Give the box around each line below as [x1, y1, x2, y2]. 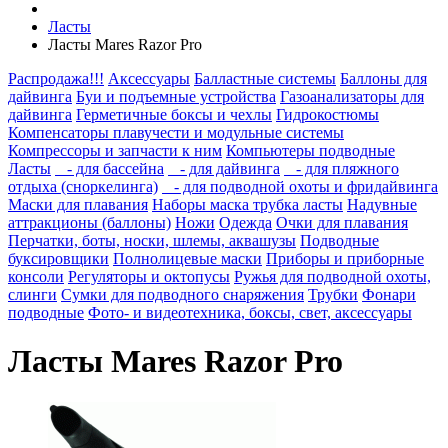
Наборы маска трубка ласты [152, 196, 343, 213]
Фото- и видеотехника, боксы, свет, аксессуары [88, 304, 412, 321]
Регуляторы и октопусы [68, 268, 230, 285]
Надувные [347, 196, 417, 213]
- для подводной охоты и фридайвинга [162, 178, 438, 195]
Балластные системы [194, 70, 336, 87]
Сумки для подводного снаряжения [61, 286, 304, 303]
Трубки [308, 286, 358, 303]
